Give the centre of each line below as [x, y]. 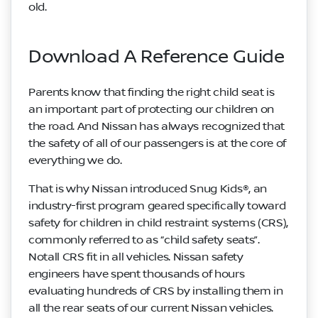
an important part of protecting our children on [151, 109]
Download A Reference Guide [157, 57]
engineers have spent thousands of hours [137, 274]
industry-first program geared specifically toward [157, 205]
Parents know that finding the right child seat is [152, 92]
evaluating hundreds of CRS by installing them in [156, 291]
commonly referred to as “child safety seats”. [144, 240]
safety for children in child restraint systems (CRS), [159, 223]
